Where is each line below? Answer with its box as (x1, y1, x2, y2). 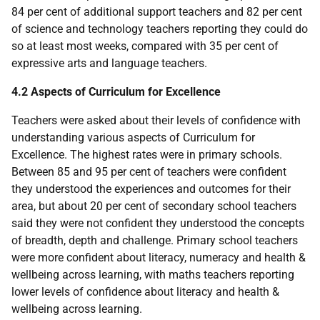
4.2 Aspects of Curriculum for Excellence (11, 85, 221, 99)
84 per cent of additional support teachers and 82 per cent (11, 5, 302, 19)
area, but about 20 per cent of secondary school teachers (11, 199, 296, 214)
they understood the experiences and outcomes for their (11, 182, 291, 196)
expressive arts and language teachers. (11, 56, 207, 71)
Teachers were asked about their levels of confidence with (11, 114, 301, 128)
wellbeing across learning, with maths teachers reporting (11, 268, 294, 282)
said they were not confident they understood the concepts (11, 216, 304, 231)
